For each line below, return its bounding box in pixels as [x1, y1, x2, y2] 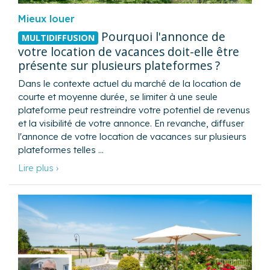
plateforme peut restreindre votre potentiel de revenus [18, 104, 250, 116]
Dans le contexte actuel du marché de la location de [18, 77, 241, 89]
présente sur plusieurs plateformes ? [18, 57, 220, 74]
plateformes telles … [18, 143, 104, 155]
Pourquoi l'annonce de [98, 28, 225, 45]
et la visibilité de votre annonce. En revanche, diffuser [18, 117, 244, 129]
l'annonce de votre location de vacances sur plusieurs [18, 130, 246, 142]
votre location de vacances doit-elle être [18, 43, 239, 60]
